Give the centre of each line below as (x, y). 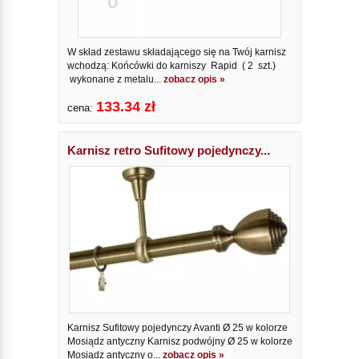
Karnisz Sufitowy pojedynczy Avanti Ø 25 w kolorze (177, 328)
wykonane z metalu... (115, 79)
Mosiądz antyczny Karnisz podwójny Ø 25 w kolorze (179, 342)
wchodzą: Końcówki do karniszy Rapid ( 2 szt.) (171, 65)
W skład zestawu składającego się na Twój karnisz (176, 52)
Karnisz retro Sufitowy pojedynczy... (168, 150)
